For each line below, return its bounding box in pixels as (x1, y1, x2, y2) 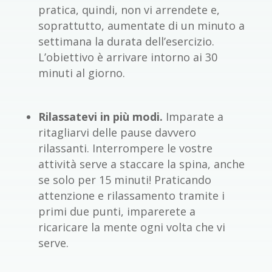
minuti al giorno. (38, 66, 125, 81)
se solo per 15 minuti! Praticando (38, 172, 211, 188)
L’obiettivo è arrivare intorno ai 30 (38, 50, 217, 65)
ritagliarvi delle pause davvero (38, 125, 196, 140)
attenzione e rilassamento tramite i (38, 188, 225, 203)
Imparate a (165, 109, 223, 124)
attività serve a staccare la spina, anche (38, 157, 245, 172)
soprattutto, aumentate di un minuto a (38, 18, 245, 33)
